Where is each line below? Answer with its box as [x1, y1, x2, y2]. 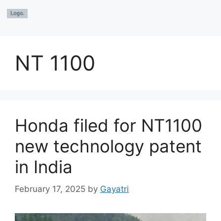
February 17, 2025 [15, 184, 85, 194]
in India [15, 156, 73, 177]
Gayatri [100, 184, 129, 194]
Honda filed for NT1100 [15, 115, 202, 136]
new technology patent [15, 136, 202, 156]
